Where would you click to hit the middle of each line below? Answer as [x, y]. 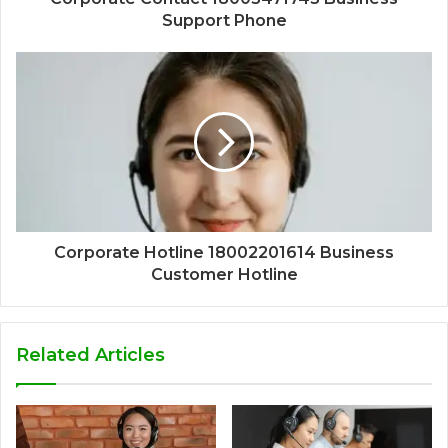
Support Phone [224, 21]
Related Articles [90, 355]
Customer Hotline [224, 275]
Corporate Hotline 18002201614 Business [224, 253]
